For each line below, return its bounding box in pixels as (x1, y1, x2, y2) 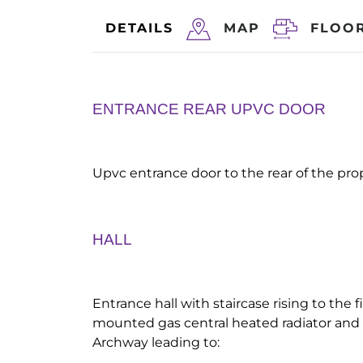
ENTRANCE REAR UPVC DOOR (92, 100, 326, 117)
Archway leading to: (92, 335, 220, 350)
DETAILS (105, 20, 173, 36)
